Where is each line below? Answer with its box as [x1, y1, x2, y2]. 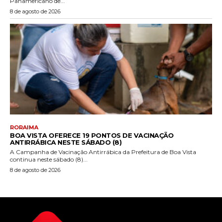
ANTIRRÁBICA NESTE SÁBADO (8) [10, 138, 121, 147]
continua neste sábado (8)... [10, 156, 88, 164]
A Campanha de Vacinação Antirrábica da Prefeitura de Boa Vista [10, 148, 196, 156]
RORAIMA [10, 124, 38, 131]
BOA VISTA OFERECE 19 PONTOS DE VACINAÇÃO [10, 131, 173, 140]
